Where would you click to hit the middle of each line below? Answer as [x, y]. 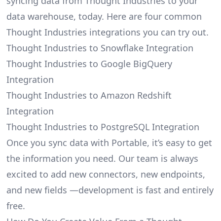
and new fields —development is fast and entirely [110, 190]
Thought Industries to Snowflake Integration [100, 48]
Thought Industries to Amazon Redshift [89, 95]
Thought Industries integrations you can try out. [107, 32]
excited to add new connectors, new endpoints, [106, 174]
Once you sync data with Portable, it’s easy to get [109, 142]
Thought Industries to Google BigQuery [89, 63]
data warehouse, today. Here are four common [104, 16]
